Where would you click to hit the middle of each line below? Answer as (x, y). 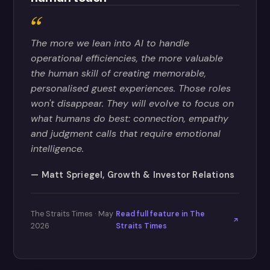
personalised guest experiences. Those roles (131, 88)
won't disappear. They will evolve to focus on (133, 103)
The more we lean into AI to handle (110, 43)
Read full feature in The (160, 214)
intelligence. (58, 149)
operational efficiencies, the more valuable (127, 58)
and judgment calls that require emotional (126, 133)
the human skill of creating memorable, (119, 73)
